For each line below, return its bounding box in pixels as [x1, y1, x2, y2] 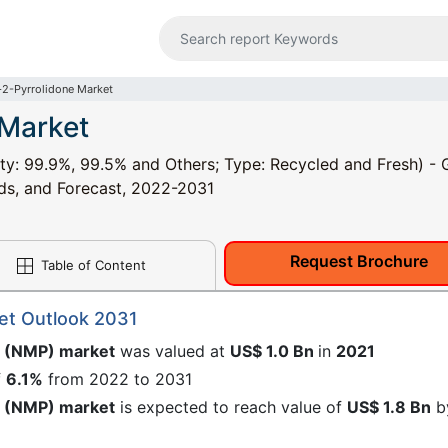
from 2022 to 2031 [43, 369, 192, 389]
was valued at [115, 341, 230, 361]
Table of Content [37, 257, 146, 273]
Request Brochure [290, 251, 429, 271]
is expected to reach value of [115, 397, 347, 417]
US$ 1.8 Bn [347, 397, 431, 417]
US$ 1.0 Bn [230, 341, 318, 361]
